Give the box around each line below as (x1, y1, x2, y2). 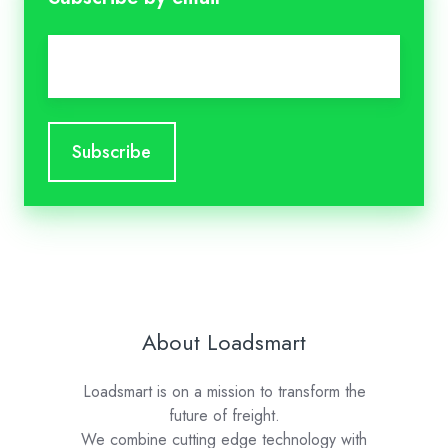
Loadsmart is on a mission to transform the (82, 380, 366, 404)
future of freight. (168, 404, 280, 428)
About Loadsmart (142, 327, 306, 359)
